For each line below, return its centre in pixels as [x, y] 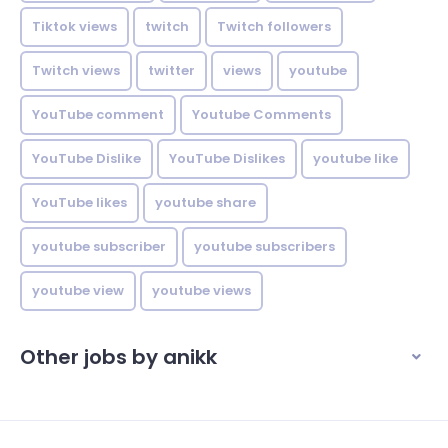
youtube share [205, 203]
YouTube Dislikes [227, 159]
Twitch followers [274, 27]
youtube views [201, 291]
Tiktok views [74, 27]
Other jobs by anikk [118, 357]
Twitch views [76, 71]
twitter [171, 71]
